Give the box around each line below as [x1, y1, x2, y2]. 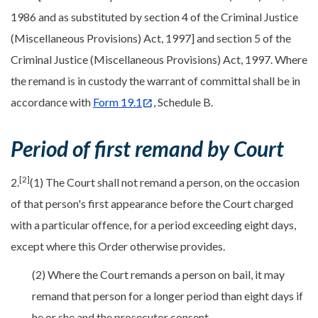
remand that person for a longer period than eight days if [32, 288, 303, 302]
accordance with [11, 95, 93, 109]
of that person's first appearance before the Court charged [11, 196, 293, 210]
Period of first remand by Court [11, 135, 284, 161]
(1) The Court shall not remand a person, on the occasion [30, 175, 300, 189]
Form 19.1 [93, 95, 142, 109]
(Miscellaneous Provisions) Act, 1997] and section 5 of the [11, 31, 291, 45]
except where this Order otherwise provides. [11, 238, 225, 253]
